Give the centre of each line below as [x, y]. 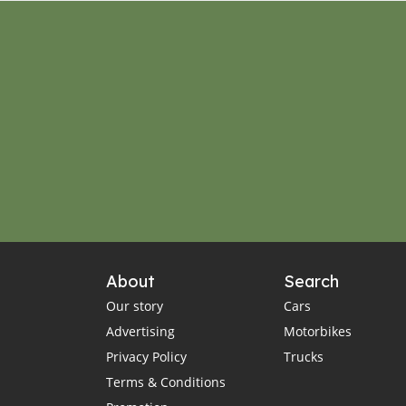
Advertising [140, 332]
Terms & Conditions [166, 382]
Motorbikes [317, 332]
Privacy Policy [146, 357]
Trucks [303, 357]
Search [311, 282]
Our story [135, 306]
